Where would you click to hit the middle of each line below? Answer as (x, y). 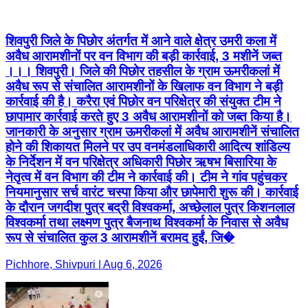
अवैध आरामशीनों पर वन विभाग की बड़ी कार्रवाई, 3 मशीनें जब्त (144, 56)
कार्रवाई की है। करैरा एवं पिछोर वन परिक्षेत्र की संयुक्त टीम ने (143, 102)
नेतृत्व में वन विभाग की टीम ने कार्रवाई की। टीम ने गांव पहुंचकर (146, 177)
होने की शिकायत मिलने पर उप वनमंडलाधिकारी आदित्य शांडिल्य (148, 147)
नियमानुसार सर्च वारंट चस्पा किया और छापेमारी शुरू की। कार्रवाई (152, 192)
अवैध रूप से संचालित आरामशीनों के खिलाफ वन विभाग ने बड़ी (144, 87)
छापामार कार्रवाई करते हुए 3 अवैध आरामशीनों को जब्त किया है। (148, 117)
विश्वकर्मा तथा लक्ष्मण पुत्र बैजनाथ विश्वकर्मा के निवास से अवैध (147, 223)
